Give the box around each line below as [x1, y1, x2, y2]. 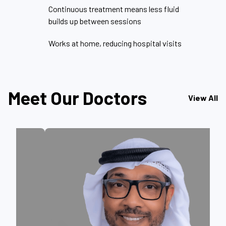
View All [188, 92, 218, 102]
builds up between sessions [48, 16, 141, 26]
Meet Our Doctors [8, 86, 147, 108]
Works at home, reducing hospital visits [48, 38, 182, 48]
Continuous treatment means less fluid [48, 4, 179, 14]
